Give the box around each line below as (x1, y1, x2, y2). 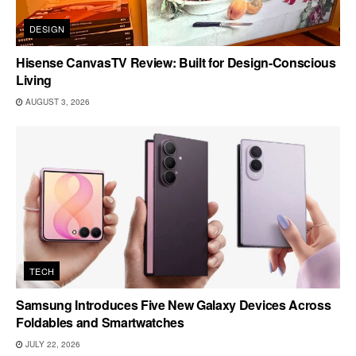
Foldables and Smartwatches (16, 313, 184, 332)
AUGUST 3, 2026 (23, 96, 90, 108)
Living (16, 71, 52, 90)
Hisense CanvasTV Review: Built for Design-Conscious (16, 53, 336, 72)
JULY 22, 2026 (23, 339, 80, 350)
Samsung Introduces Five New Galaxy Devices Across (16, 296, 331, 315)
